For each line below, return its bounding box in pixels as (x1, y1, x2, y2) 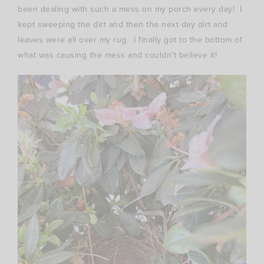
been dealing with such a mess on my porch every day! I (18, 2, 242, 15)
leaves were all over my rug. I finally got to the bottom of (18, 33, 242, 46)
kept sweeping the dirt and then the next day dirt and (18, 18, 228, 31)
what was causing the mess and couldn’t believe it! (18, 48, 217, 61)
